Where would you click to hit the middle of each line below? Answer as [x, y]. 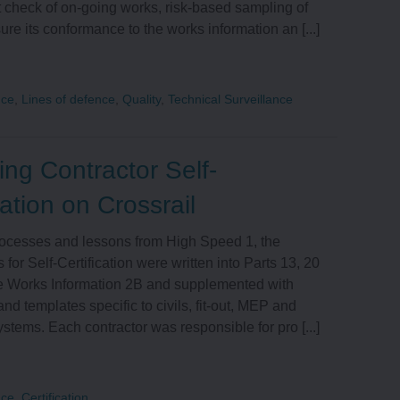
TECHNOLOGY [221, 225]
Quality [142, 100]
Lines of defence [69, 100]
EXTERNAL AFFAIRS [241, 21]
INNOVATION [214, 83]
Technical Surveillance [231, 100]
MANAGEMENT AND [239, 184]
